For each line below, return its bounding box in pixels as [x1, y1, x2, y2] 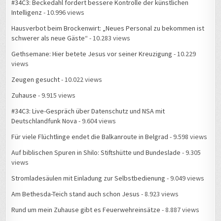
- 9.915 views [37, 91, 76, 100]
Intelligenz [11, 8, 42, 17]
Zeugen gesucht [11, 75, 60, 84]
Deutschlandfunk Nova [11, 116, 77, 126]
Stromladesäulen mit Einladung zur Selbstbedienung [11, 174, 166, 183]
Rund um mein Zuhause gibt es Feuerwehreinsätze [11, 205, 161, 215]
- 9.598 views [168, 132, 208, 142]
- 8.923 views [140, 189, 179, 199]
